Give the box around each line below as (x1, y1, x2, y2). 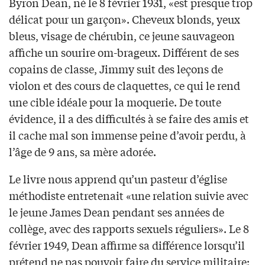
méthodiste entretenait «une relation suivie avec (9, 188, 248, 203)
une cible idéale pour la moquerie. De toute (9, 94, 221, 110)
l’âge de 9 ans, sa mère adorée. (9, 144, 156, 160)
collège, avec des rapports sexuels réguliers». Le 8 (9, 221, 249, 237)
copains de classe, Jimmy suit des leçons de (9, 61, 223, 77)
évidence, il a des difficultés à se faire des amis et (9, 111, 249, 127)
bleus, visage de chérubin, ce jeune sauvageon (9, 28, 235, 44)
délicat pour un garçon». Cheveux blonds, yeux (9, 11, 240, 27)
